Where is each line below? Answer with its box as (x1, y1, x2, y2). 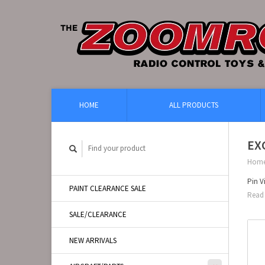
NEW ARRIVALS (69, 235, 117, 245)
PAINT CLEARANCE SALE (69, 183, 146, 193)
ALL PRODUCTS (169, 100, 218, 110)
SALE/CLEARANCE (69, 209, 127, 219)
